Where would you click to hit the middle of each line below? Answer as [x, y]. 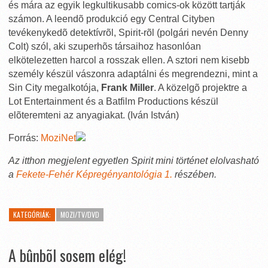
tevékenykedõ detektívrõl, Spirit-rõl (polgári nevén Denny [128, 33]
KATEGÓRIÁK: [32, 214]
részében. [194, 174]
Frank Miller [127, 88]
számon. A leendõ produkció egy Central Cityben [112, 19]
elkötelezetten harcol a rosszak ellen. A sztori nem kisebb [129, 60]
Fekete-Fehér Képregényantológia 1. [94, 174]
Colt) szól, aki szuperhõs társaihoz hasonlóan [105, 46]
